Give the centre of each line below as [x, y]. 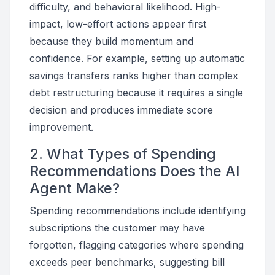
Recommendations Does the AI [134, 171]
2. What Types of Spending [123, 154]
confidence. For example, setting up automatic [137, 58]
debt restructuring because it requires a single [136, 93]
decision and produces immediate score [121, 110]
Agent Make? [75, 188]
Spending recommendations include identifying [137, 211]
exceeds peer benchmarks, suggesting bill [127, 262]
